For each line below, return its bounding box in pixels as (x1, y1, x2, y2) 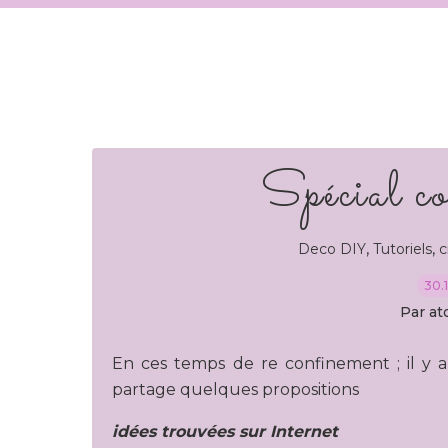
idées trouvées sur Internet (112, 422, 338, 441)
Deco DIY (298, 240, 366, 258)
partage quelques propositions (112, 380, 363, 399)
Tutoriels (373, 240, 432, 258)
